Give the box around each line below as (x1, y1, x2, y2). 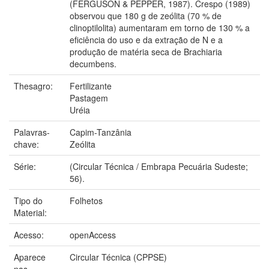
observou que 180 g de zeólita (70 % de (70, 9, 222, 22)
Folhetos (70, 194, 103, 207)
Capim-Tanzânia (70, 125, 131, 138)
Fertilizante (70, 79, 112, 92)
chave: (14, 138, 41, 150)
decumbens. (70, 57, 116, 70)
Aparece (14, 250, 46, 263)
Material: (14, 206, 49, 219)
